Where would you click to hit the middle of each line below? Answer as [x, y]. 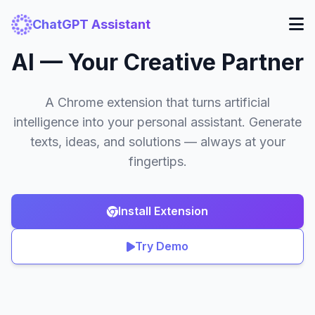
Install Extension [163, 211]
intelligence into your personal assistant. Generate [157, 122]
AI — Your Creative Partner [157, 62]
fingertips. [157, 161]
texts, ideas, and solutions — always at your [157, 142]
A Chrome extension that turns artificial [157, 102]
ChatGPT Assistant [91, 24]
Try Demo [162, 246]
